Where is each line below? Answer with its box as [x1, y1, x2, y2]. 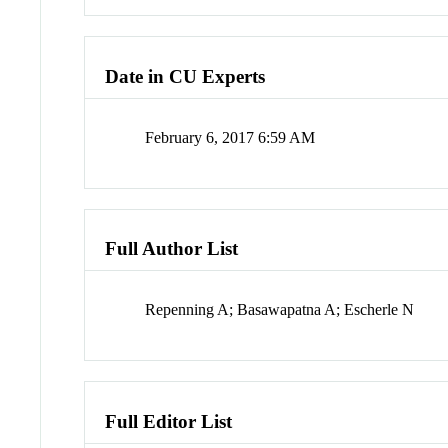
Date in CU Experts [105, 66, 266, 88]
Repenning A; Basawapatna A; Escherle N [145, 301, 415, 319]
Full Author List [105, 238, 239, 260]
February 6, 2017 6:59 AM [145, 128, 316, 146]
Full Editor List [105, 410, 233, 432]
